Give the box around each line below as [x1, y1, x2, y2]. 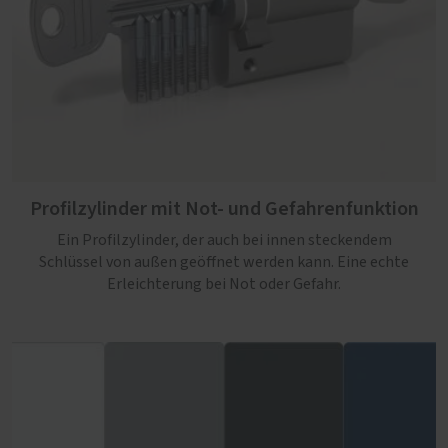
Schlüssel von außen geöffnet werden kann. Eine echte [39, 254, 409, 270]
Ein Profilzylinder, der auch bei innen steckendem [56, 232, 392, 248]
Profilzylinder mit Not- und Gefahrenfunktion [29, 195, 419, 223]
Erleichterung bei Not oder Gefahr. [107, 276, 341, 292]
